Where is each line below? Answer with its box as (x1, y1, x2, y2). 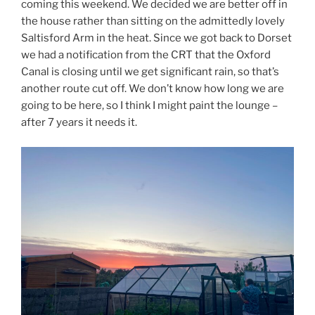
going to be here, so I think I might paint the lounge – (21, 99, 278, 112)
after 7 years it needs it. (21, 116, 137, 129)
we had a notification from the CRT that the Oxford (21, 49, 271, 62)
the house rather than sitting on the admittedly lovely (21, 15, 285, 28)
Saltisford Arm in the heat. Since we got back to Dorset (21, 32, 292, 45)
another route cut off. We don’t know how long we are (21, 82, 284, 96)
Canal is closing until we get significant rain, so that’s (21, 65, 279, 79)
